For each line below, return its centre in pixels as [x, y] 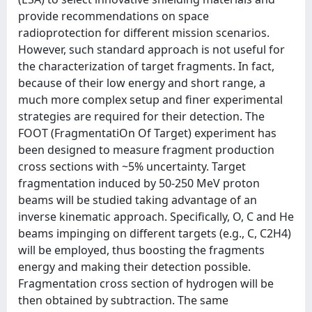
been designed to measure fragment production [146, 150]
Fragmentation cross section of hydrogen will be [146, 283]
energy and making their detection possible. [134, 267]
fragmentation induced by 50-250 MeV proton [139, 183]
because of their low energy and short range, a [142, 83]
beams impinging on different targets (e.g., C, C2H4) [155, 233]
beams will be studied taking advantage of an [138, 200]
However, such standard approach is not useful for [151, 49]
